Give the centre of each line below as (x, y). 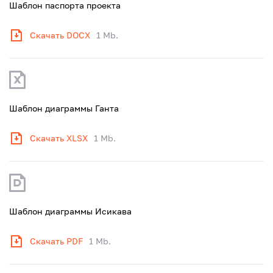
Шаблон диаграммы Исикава (70, 211)
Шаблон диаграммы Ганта (64, 108)
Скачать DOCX (60, 35)
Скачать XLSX (59, 138)
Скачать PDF (56, 241)
